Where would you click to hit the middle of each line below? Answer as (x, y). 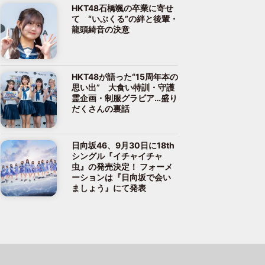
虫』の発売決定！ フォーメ (122, 166)
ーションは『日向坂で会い (121, 177)
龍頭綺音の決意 (101, 29)
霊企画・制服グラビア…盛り (125, 98)
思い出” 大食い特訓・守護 (123, 87)
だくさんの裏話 (101, 108)
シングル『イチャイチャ (117, 156)
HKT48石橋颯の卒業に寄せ (122, 8)
